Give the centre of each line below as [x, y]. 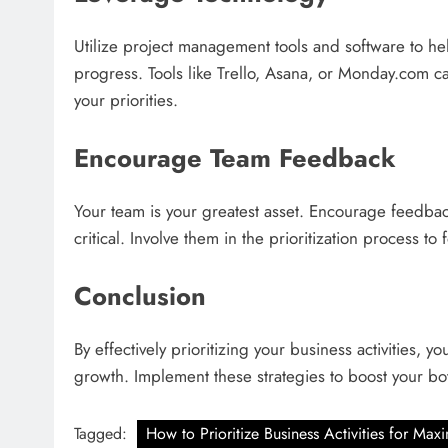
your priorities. [126, 100]
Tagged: [103, 434]
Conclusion [140, 296]
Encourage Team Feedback [235, 158]
